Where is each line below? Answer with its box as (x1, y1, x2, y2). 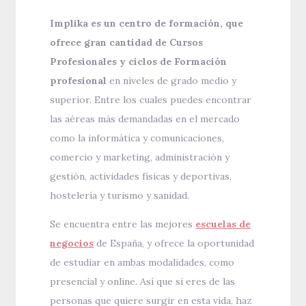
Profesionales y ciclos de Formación (50, 55, 227, 68)
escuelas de (195, 218, 251, 231)
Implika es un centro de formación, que (50, 17, 244, 30)
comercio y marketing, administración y (50, 151, 230, 164)
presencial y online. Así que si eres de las (50, 275, 236, 288)
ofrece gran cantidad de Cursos (50, 36, 204, 49)
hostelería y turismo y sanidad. (50, 189, 190, 202)
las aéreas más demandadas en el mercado (50, 113, 240, 126)
